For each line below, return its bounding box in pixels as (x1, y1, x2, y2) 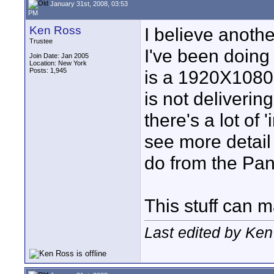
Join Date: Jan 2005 (29, 52, 89, 59)
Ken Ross (29, 24, 81, 37)
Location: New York (29, 59, 87, 67)
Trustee (29, 37, 53, 45)
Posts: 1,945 (29, 67, 67, 74)
